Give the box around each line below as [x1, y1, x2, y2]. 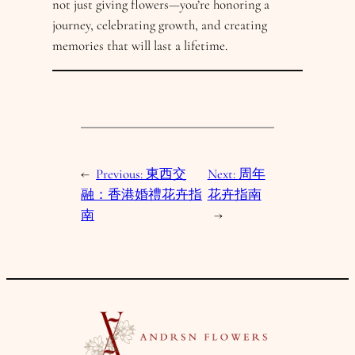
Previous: [96, 165, 147, 182]
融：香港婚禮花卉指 [81, 185, 203, 203]
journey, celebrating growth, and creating [52, 17, 268, 34]
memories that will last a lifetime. [52, 37, 228, 55]
